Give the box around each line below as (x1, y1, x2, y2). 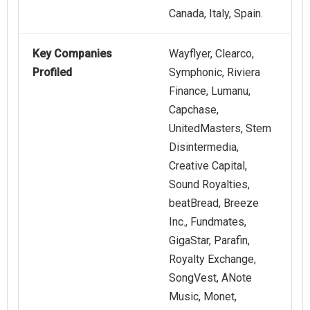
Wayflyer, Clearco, (169, 47, 254, 61)
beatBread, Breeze (169, 197, 259, 210)
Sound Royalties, (169, 178, 250, 192)
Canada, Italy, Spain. (169, 7, 263, 21)
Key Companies (33, 47, 112, 61)
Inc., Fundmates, (169, 215, 246, 229)
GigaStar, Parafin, (169, 234, 250, 248)
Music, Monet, (169, 290, 237, 304)
